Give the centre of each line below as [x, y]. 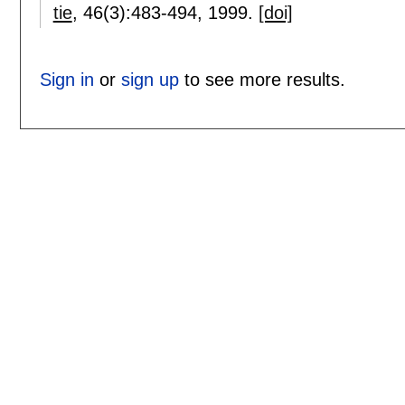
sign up [150, 80]
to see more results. [262, 80]
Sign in [66, 80]
